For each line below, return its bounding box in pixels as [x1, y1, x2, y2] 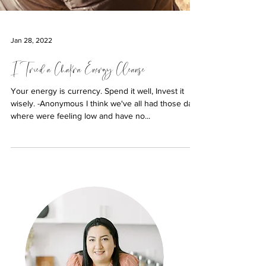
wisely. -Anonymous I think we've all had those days [11, 120, 37, 129]
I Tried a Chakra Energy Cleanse [11, 84, 145, 99]
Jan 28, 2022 [11, 58, 52, 66]
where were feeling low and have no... [11, 132, 150, 142]
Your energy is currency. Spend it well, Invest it [11, 107, 184, 117]
